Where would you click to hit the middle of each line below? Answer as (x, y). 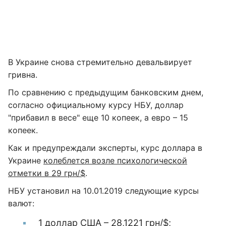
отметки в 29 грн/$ (47, 173)
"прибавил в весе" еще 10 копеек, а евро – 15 (98, 118)
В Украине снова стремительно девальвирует (100, 62)
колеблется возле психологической (115, 160)
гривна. (23, 75)
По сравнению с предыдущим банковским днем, (106, 92)
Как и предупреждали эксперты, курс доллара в (105, 148)
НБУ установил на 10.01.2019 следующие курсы (103, 191)
